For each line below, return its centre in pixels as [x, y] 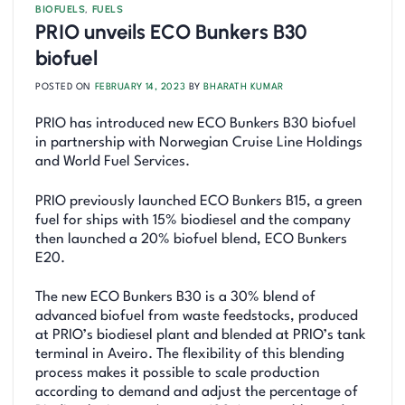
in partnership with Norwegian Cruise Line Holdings [199, 143]
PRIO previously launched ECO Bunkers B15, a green [199, 201]
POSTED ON [65, 87]
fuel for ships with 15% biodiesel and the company [193, 220]
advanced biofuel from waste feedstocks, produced [197, 316]
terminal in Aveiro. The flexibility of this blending [190, 354]
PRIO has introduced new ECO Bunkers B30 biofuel [196, 124]
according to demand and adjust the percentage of [197, 392]
